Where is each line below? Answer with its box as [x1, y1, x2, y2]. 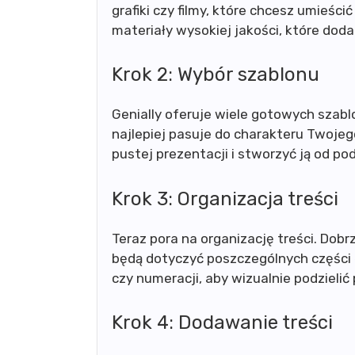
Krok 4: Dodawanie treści [112, 311, 333, 334]
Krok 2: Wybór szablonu [112, 63, 319, 86]
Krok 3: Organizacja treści [112, 187, 338, 210]
